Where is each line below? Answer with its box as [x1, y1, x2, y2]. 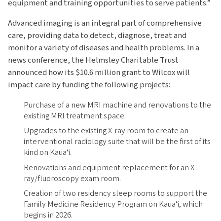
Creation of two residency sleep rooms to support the [24, 187, 207, 200]
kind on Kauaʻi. [24, 147, 72, 159]
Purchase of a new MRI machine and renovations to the [24, 99, 211, 111]
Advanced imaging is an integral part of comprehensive [8, 17, 202, 30]
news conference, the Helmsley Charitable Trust [8, 54, 179, 67]
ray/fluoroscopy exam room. [24, 172, 121, 184]
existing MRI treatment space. [24, 110, 126, 122]
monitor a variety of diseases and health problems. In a [8, 42, 199, 54]
